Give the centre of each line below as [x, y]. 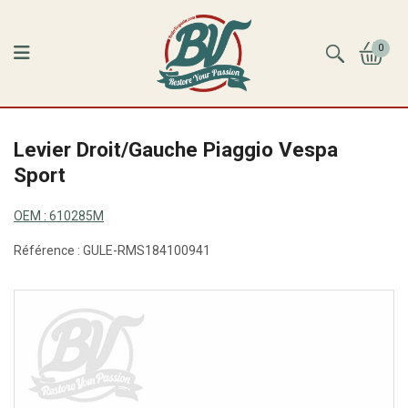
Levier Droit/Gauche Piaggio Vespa [176, 149]
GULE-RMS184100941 [147, 250]
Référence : [48, 250]
